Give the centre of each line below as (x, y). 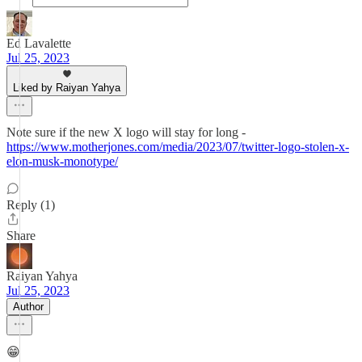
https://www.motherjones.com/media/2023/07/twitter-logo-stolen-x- (178, 147)
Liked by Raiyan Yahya (67, 88)
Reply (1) (31, 205)
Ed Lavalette (39, 43)
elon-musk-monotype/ (62, 161)
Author (28, 307)
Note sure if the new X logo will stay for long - (126, 132)
